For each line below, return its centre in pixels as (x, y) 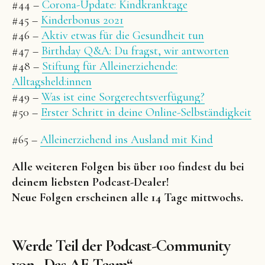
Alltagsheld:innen (52, 82)
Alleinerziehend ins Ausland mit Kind (127, 140)
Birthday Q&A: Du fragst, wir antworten (135, 51)
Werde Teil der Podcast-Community (121, 246)
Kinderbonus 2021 (82, 20)
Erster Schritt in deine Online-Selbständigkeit (146, 113)
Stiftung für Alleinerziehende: (110, 67)
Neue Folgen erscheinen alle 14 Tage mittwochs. (127, 198)
